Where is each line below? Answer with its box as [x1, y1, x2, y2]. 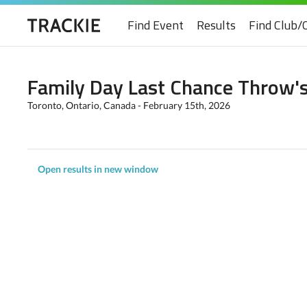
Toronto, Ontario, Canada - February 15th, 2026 [27, 99, 230, 111]
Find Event [127, 16, 184, 34]
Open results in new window [38, 163, 158, 175]
